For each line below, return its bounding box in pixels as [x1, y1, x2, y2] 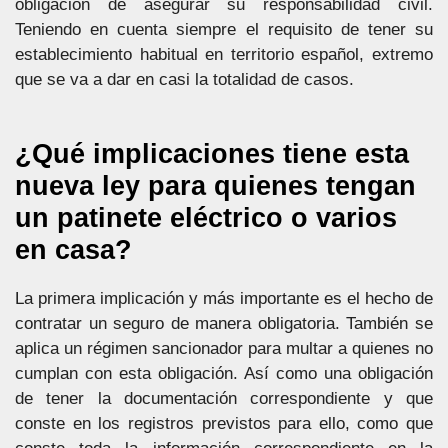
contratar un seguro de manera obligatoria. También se [15, 313, 433, 333]
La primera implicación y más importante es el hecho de [15, 288, 433, 308]
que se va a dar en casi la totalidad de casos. [15, 70, 354, 89]
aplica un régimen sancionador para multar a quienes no [15, 338, 433, 358]
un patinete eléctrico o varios [15, 202, 397, 233]
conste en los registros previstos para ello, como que [15, 413, 433, 433]
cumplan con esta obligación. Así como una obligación [15, 363, 433, 383]
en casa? [15, 234, 132, 265]
